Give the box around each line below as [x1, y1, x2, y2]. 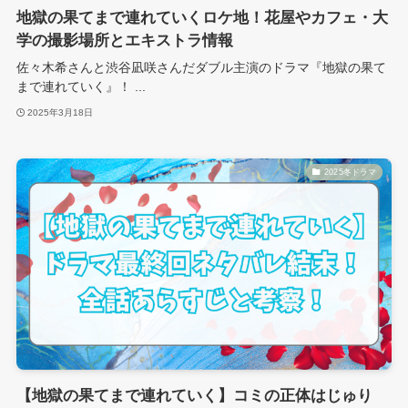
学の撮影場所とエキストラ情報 [15, 32, 233, 50]
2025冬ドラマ [323, 167, 377, 177]
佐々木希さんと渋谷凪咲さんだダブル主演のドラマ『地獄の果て [15, 60, 386, 76]
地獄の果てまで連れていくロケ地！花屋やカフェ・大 [15, 9, 388, 27]
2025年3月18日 [27, 107, 94, 117]
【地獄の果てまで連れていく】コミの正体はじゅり [15, 387, 372, 404]
